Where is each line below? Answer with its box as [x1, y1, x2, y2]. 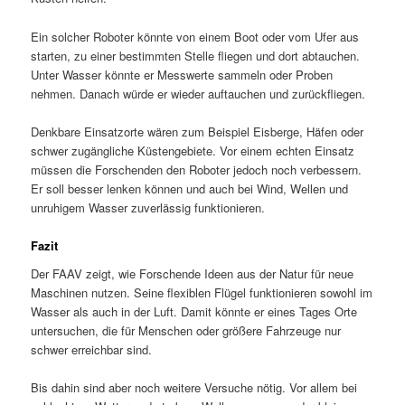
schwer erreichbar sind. [31, 341, 153, 359]
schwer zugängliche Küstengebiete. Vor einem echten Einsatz [31, 141, 355, 159]
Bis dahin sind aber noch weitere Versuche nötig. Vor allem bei [31, 379, 358, 397]
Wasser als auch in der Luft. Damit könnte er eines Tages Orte [31, 303, 358, 321]
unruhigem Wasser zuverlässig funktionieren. [31, 198, 266, 216]
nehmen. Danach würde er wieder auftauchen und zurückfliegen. [31, 84, 366, 102]
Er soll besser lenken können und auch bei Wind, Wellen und [31, 179, 349, 197]
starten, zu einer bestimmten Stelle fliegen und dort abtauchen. [31, 46, 361, 64]
